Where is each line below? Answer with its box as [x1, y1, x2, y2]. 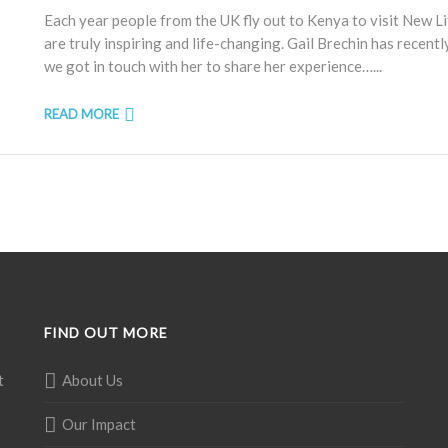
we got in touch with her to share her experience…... [44, 57, 382, 75]
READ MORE [44, 106, 119, 122]
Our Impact [62, 415, 136, 433]
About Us [62, 371, 123, 389]
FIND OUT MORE [44, 324, 168, 341]
